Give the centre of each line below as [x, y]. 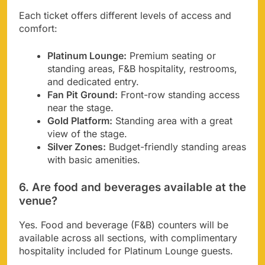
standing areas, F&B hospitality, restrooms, [142, 68]
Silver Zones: [77, 146]
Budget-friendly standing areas [176, 146]
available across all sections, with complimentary [128, 238]
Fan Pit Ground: [83, 94]
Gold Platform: [80, 120]
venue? [38, 201]
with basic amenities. [94, 159]
